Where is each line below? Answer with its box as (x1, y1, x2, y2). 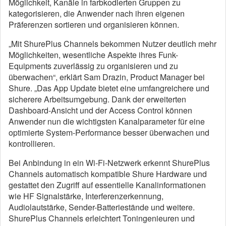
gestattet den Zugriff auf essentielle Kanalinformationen (9, 179, 206, 191)
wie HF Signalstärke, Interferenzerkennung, (9, 190, 163, 202)
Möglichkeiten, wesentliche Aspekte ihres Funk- (9, 49, 178, 61)
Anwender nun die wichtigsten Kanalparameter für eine (9, 116, 205, 128)
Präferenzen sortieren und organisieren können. (9, 19, 179, 31)
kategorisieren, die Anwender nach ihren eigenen (9, 8, 185, 20)
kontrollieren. (9, 138, 55, 150)
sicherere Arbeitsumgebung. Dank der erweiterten (9, 93, 186, 105)
